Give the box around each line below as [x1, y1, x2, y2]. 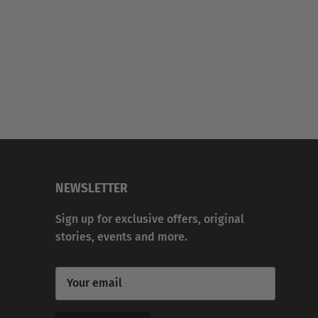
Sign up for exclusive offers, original [55, 212, 244, 226]
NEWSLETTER [55, 180, 128, 196]
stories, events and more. [55, 229, 187, 243]
